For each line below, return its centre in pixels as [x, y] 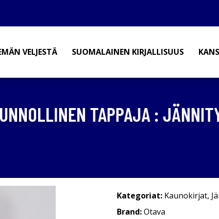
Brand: [130, 212]
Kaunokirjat [186, 196]
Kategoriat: [140, 196]
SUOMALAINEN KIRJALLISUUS [128, 52]
